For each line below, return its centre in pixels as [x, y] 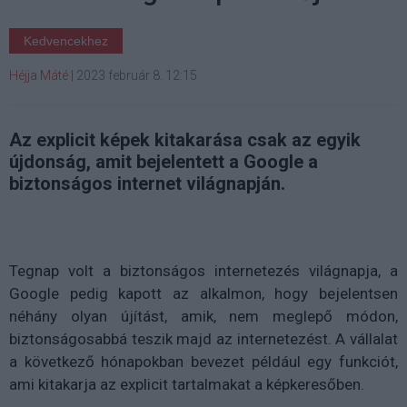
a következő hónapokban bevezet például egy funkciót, [203, 361]
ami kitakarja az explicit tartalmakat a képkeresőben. [187, 384]
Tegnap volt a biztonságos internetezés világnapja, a [203, 270]
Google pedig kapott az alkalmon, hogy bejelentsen [203, 293]
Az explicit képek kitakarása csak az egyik [185, 139]
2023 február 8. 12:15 [137, 75]
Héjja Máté [39, 75]
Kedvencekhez [66, 40]
